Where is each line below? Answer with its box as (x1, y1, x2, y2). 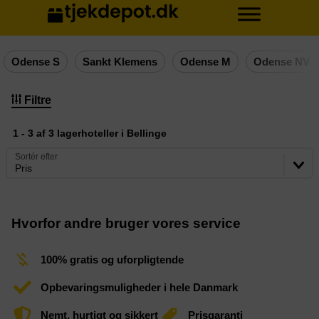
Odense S (11, 56, 60, 68)
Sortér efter (15, 152, 58, 162)
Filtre (24, 94, 51, 106)
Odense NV (253, 56, 310, 68)
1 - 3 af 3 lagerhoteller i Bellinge (13, 127, 167, 139)
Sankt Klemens (83, 56, 157, 68)
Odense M (180, 56, 231, 68)
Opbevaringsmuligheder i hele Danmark (41, 281, 239, 293)
